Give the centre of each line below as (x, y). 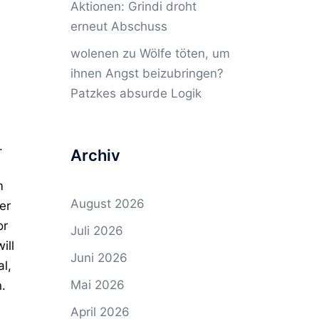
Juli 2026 (96, 231)
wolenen (94, 53)
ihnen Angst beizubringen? (147, 73)
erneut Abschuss (119, 26)
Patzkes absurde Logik (136, 93)
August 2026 (107, 204)
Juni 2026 (99, 258)
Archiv (95, 155)
